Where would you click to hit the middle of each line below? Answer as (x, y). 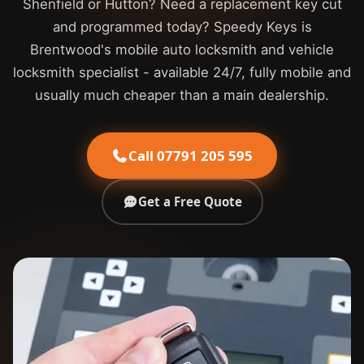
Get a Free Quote (190, 201)
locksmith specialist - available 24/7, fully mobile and (182, 72)
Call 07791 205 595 (191, 156)
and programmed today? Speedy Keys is (182, 27)
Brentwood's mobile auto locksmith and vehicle (182, 50)
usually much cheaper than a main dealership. (182, 95)
